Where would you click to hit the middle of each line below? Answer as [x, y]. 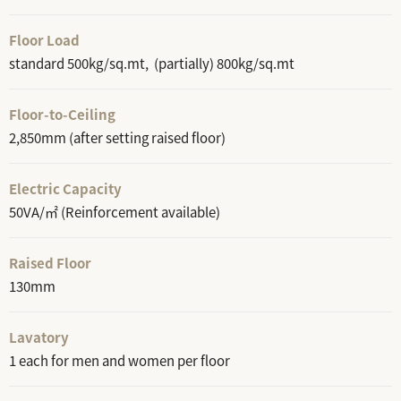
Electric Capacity [65, 189]
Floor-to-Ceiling [62, 115]
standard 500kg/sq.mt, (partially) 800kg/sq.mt [152, 64]
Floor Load [44, 40]
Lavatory [39, 337]
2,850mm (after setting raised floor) [117, 138]
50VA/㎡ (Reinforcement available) [115, 212]
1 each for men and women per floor [119, 361]
